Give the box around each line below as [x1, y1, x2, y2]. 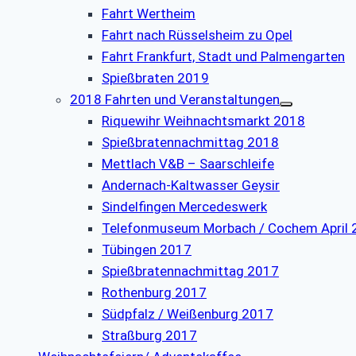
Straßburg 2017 [102, 327, 197, 344]
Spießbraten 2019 [102, 70, 209, 87]
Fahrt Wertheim [102, 6, 195, 22]
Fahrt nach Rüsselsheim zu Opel [102, 27, 292, 44]
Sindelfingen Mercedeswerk [102, 199, 267, 215]
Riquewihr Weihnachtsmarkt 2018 [102, 113, 305, 130]
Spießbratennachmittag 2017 [102, 263, 279, 280]
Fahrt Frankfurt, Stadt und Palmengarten [102, 48, 345, 65]
